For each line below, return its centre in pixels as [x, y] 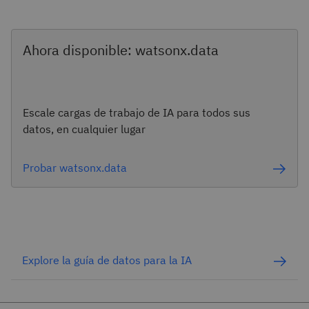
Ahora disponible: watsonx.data [121, 50]
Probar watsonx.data [75, 168]
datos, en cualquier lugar [84, 129]
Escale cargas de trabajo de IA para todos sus [137, 112]
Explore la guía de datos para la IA [107, 260]
